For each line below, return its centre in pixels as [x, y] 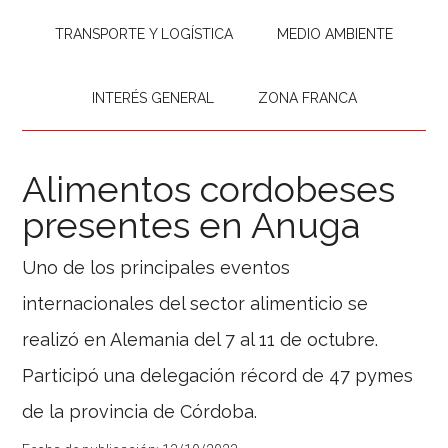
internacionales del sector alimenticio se [195, 303]
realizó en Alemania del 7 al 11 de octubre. [200, 339]
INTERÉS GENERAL [152, 98]
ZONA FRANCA [307, 98]
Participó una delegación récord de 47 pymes [218, 375]
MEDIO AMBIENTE [335, 34]
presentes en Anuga [191, 225]
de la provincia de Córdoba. [140, 411]
